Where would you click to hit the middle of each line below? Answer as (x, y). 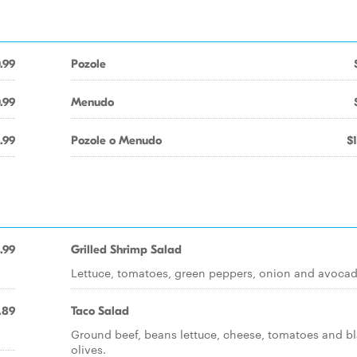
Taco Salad (100, 311)
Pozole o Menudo (116, 140)
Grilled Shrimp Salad (126, 249)
